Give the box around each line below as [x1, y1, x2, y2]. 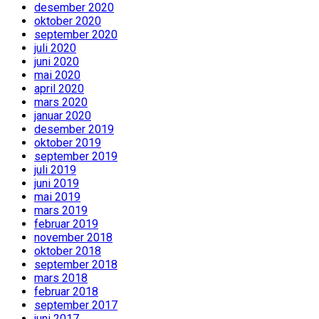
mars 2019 [34, 204, 88, 218]
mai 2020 [34, 68, 80, 83]
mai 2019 [34, 190, 80, 204]
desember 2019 [34, 122, 114, 137]
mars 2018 [34, 271, 88, 286]
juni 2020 [34, 55, 79, 69]
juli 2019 [34, 163, 76, 177]
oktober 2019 [34, 136, 101, 150]
